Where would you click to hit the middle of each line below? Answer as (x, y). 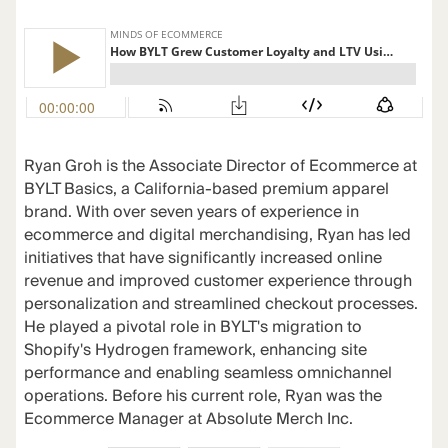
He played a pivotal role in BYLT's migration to (192, 327)
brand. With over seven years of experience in (191, 212)
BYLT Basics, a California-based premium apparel (206, 189)
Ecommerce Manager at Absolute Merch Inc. (188, 419)
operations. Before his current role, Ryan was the (202, 396)
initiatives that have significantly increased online (202, 258)
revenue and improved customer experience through (217, 281)
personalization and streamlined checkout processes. (220, 304)
